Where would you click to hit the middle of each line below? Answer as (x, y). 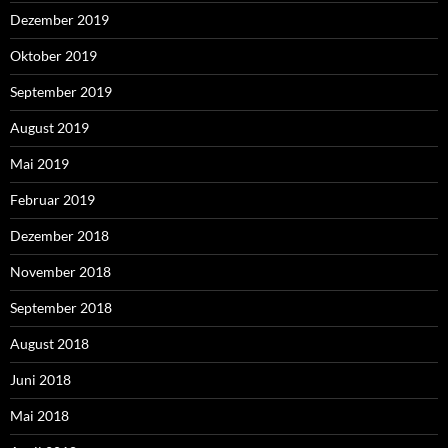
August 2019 (49, 127)
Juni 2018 (40, 379)
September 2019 (61, 91)
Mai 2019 (39, 163)
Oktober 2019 (53, 55)
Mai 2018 (39, 415)
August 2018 (49, 343)
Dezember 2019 (59, 19)
